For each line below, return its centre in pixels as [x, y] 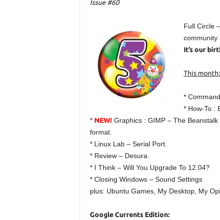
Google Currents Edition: [129, 215]
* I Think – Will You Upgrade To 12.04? [150, 167]
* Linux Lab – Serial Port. [128, 144]
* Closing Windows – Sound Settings [146, 179]
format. [101, 132]
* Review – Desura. [119, 156]
